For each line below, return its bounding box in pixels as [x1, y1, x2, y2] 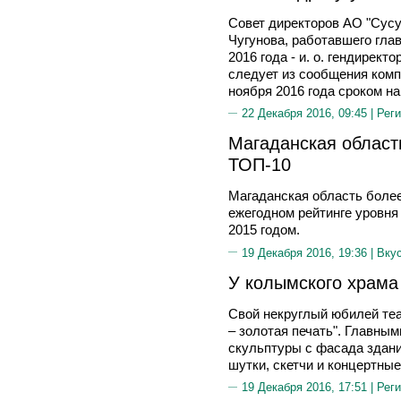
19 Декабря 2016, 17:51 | [242, 380, 377, 394]
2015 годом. [228, 222, 300, 237]
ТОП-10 [228, 154, 291, 175]
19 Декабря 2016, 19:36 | [242, 245, 377, 260]
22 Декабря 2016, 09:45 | [242, 107, 377, 120]
